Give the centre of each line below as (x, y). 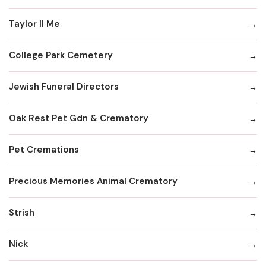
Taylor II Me (34, 24)
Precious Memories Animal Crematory (93, 181)
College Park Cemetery (61, 56)
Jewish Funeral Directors (64, 87)
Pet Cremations (44, 150)
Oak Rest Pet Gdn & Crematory (79, 118)
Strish (22, 213)
